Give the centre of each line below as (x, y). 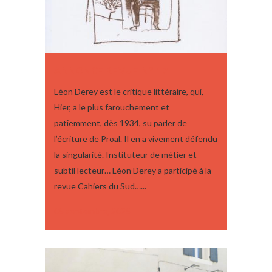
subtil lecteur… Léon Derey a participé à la (133, 170)
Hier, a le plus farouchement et (112, 107)
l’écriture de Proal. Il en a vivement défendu (136, 138)
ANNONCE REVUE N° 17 (111, 70)
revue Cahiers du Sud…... (100, 186)
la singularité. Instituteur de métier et (125, 154)
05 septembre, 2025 (92, 211)
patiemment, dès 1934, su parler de (121, 123)
